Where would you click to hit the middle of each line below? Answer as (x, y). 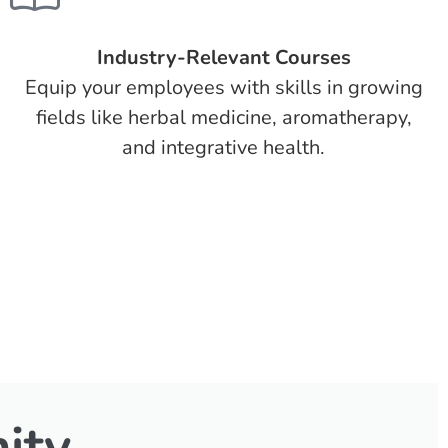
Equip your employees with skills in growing (223, 87)
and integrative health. (224, 147)
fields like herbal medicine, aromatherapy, (223, 117)
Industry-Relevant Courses (223, 57)
